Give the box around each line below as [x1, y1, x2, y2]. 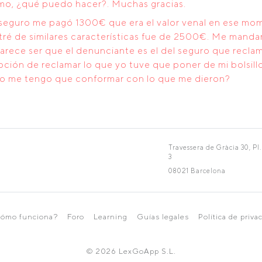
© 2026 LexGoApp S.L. [86, 247, 176, 256]
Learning [93, 212, 127, 221]
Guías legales [136, 212, 189, 221]
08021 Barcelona [168, 167, 226, 174]
